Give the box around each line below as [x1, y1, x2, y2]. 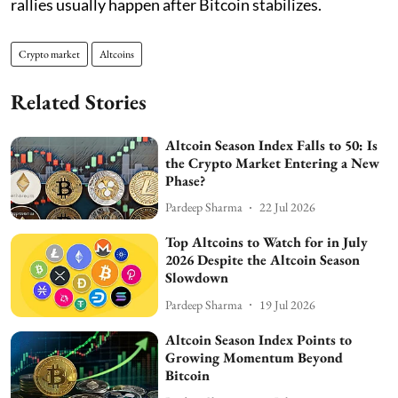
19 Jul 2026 [259, 296, 316, 313]
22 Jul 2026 [259, 199, 316, 215]
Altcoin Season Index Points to [165, 330, 353, 349]
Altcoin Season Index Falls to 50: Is [165, 135, 378, 155]
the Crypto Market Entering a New [165, 153, 380, 172]
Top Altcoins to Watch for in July [165, 233, 369, 252]
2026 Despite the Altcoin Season [165, 251, 361, 270]
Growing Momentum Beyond [165, 347, 344, 367]
